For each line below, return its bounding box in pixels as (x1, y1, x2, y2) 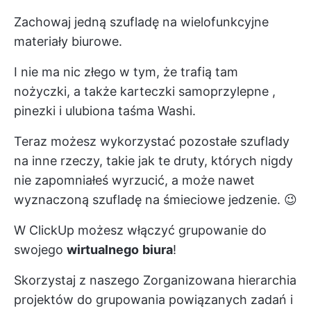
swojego (14, 242, 67, 257)
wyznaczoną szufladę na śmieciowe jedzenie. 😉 (14, 192, 297, 207)
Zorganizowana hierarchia (143, 272, 296, 287)
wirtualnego (67, 242, 139, 257)
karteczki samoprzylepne (120, 83, 269, 99)
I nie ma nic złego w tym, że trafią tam (14, 64, 238, 79)
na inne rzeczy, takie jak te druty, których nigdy (14, 153, 293, 168)
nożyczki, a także (14, 83, 120, 99)
